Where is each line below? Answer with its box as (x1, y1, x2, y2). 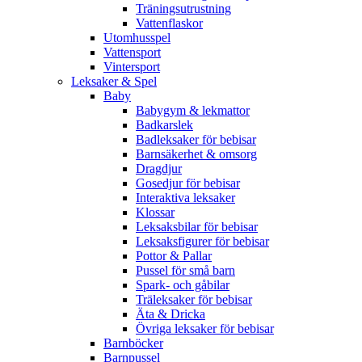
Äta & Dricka (136, 306, 205, 321)
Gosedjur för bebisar (136, 175, 240, 190)
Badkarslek (136, 117, 193, 132)
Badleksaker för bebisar (136, 132, 256, 146)
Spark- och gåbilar (136, 277, 229, 292)
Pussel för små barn (136, 263, 235, 277)
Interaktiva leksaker (136, 190, 235, 204)
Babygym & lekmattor (136, 103, 250, 117)
